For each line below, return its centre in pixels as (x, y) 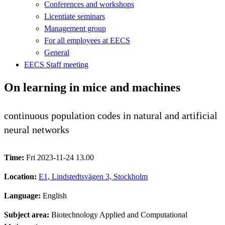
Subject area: (28, 214)
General (57, 52)
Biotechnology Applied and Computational (119, 214)
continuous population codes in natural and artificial (111, 115)
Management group (75, 28)
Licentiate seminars (75, 16)
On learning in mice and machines (92, 87)
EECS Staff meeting (56, 64)
